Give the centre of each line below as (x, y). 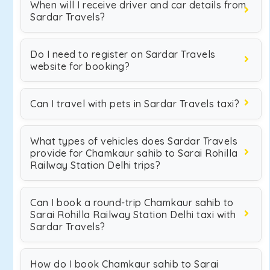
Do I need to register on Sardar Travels (123, 54)
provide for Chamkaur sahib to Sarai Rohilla (134, 153)
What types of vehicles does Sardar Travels (134, 141)
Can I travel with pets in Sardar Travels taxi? (135, 104)
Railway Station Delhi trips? (95, 165)
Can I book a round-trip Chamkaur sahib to (132, 202)
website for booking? (80, 66)
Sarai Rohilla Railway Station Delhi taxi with (133, 215)
